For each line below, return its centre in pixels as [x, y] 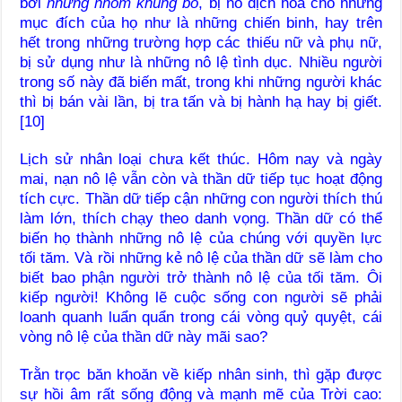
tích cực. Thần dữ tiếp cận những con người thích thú [201, 198]
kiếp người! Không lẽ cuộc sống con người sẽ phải [201, 297]
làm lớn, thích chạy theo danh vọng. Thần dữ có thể [201, 218]
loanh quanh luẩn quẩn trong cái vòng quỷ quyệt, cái [201, 317]
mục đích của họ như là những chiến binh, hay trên [201, 22]
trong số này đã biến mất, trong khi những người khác [201, 82]
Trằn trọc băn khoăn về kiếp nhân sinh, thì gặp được [201, 374]
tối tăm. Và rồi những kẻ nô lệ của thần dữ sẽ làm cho [201, 258]
